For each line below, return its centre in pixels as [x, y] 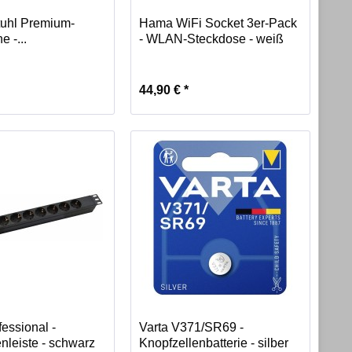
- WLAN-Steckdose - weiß [211, 39]
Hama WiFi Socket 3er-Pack [218, 24]
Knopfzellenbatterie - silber [213, 343]
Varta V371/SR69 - [191, 328]
